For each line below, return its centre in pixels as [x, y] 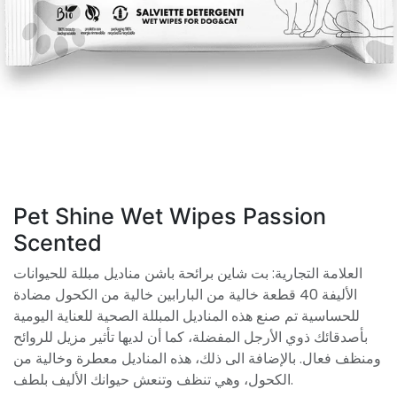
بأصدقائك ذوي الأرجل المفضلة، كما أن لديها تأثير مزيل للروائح [191, 338]
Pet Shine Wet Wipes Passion [170, 217]
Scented [58, 243]
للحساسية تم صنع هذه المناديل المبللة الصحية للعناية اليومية [187, 316]
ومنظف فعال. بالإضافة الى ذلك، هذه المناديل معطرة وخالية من [197, 359]
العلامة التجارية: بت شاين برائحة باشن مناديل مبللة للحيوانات [188, 274]
